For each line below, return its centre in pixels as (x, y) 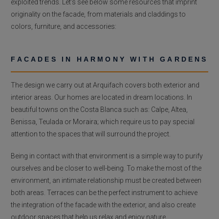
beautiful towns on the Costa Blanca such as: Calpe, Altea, (99, 110)
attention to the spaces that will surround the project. (91, 134)
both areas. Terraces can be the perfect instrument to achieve (104, 193)
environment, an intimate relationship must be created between (106, 181)
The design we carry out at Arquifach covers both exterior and (105, 85)
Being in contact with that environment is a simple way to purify (107, 156)
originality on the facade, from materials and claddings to (99, 14)
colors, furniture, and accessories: (64, 27)
